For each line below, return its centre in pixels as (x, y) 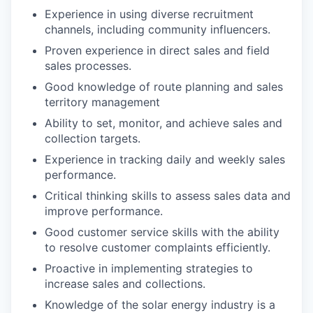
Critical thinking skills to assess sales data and (168, 196)
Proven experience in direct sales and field (157, 50)
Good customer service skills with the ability (162, 232)
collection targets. (93, 138)
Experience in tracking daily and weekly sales (165, 159)
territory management (102, 102)
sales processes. (88, 66)
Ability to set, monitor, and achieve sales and (163, 123)
